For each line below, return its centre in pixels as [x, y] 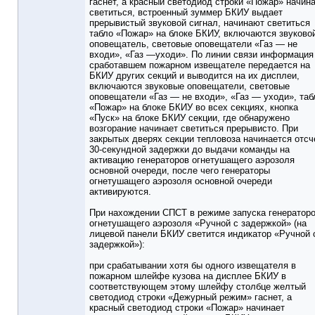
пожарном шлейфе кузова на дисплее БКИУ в [188, 276]
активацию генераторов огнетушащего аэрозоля [192, 160]
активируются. [120, 192]
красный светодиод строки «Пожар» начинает [187, 308]
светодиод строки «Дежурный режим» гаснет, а [191, 297]
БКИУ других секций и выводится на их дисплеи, [194, 76]
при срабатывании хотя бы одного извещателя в [193, 266]
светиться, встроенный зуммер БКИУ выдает [186, 13]
